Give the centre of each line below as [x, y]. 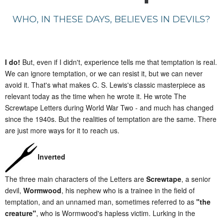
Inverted [52, 157]
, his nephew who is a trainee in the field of [128, 191]
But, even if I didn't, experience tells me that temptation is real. [119, 62]
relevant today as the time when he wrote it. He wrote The [96, 96]
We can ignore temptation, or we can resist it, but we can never [104, 74]
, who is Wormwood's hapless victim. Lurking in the [116, 213]
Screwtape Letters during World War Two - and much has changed [109, 108]
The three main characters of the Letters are [76, 179]
